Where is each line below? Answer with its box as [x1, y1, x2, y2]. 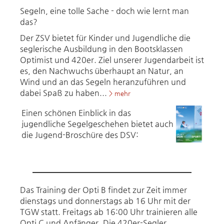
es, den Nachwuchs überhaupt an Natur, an [20, 66, 183, 75]
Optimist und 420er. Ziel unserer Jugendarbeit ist [20, 55, 204, 64]
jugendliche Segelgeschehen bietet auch [21, 119, 173, 128]
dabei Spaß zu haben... [20, 88, 109, 97]
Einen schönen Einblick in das [21, 108, 131, 117]
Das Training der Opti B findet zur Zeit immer [20, 185, 187, 194]
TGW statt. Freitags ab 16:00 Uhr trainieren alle [20, 207, 197, 216]
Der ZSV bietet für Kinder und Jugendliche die [20, 33, 190, 42]
